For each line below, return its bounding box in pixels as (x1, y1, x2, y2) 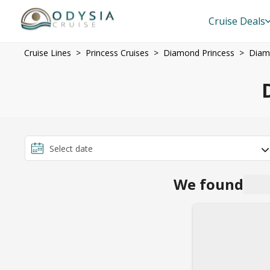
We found (173, 174, 243, 194)
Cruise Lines (24, 47, 71, 58)
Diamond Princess (163, 47, 234, 58)
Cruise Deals (208, 14, 265, 28)
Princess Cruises (86, 47, 149, 58)
